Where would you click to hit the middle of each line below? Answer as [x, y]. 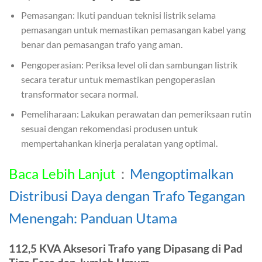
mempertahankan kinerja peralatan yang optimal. [119, 143]
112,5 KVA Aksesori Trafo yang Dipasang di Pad [126, 248]
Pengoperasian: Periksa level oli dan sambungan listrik [129, 64]
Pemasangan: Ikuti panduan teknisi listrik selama [118, 15]
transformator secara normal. [79, 94]
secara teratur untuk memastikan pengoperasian [118, 79]
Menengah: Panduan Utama [93, 218]
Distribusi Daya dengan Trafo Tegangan [127, 196]
